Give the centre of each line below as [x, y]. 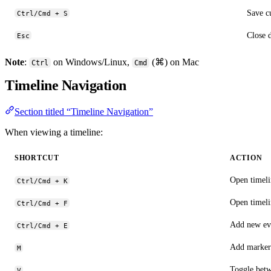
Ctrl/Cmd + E [42, 225]
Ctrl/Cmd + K [42, 181]
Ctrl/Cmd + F [42, 203]
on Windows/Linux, [92, 62]
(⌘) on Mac [175, 62]
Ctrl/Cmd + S [42, 13]
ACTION [246, 158]
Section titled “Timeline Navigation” [84, 112]
